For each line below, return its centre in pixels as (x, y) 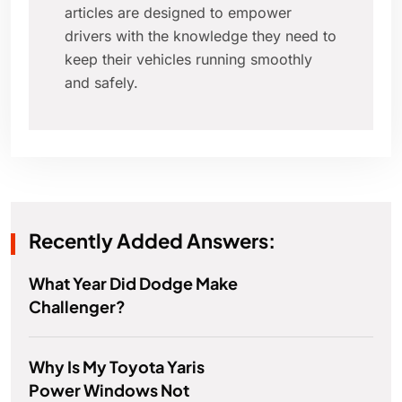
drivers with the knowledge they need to (201, 36)
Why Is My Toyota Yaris (117, 367)
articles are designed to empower (178, 13)
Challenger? (77, 307)
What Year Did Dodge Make (133, 284)
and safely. (101, 83)
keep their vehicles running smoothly (188, 60)
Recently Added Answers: (152, 241)
